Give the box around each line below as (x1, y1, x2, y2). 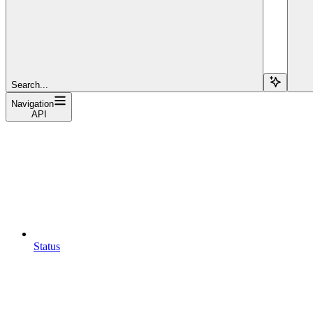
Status (34, 240, 60, 252)
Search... (11, 79, 48, 90)
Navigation (11, 98, 54, 109)
